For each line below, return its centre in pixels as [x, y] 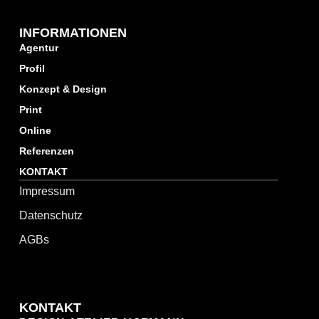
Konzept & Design [63, 89]
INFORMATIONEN [73, 32]
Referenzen [46, 151]
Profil [32, 68]
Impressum [47, 191]
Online [35, 130]
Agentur [38, 47]
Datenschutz [51, 215]
